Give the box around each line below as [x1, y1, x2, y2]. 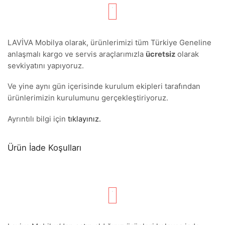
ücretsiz [146, 49, 175, 59]
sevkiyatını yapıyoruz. [8, 61, 84, 70]
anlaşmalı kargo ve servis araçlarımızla [8, 49, 146, 59]
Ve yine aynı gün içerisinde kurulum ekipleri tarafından [8, 82, 200, 91]
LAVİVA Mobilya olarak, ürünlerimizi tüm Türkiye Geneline [8, 38, 211, 47]
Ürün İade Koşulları [8, 142, 81, 153]
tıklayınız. [68, 114, 101, 124]
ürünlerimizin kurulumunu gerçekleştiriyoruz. [8, 93, 168, 103]
